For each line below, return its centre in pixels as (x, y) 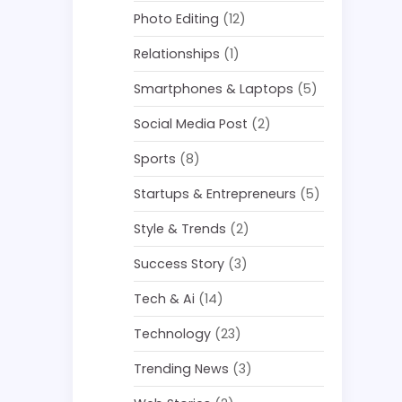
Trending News (182, 369)
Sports (155, 159)
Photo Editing (177, 19)
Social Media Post (191, 124)
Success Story (179, 264)
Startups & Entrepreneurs (215, 194)
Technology (173, 334)
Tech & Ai (165, 299)
